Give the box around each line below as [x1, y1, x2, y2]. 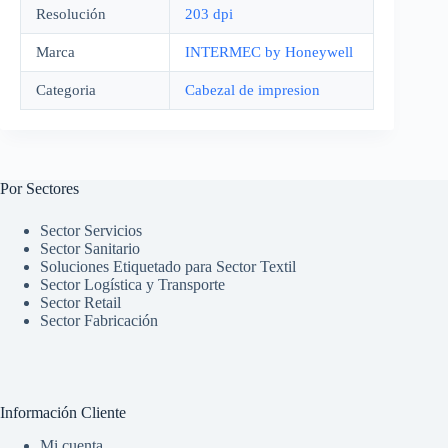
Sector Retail [40, 294, 121, 312]
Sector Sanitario [40, 240, 140, 258]
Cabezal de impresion [185, 82, 320, 99]
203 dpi [185, 6, 233, 23]
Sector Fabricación [40, 312, 158, 330]
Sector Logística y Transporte [40, 276, 225, 294]
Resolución [36, 6, 106, 23]
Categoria [36, 82, 96, 99]
